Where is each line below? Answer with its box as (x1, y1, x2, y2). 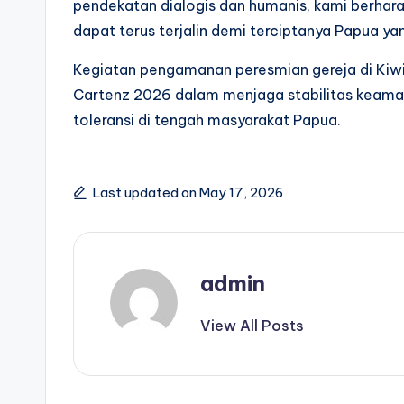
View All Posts (200, 317, 304, 335)
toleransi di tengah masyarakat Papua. (73, 111, 341, 130)
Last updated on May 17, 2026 (93, 184, 283, 202)
